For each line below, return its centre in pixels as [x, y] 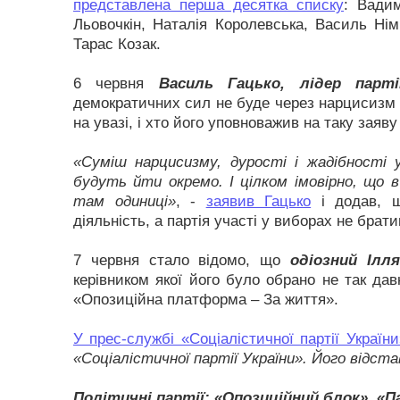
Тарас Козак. [117, 44]
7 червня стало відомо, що [182, 260]
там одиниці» [125, 201]
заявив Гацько [258, 201]
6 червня [116, 83]
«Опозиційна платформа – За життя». [206, 300]
